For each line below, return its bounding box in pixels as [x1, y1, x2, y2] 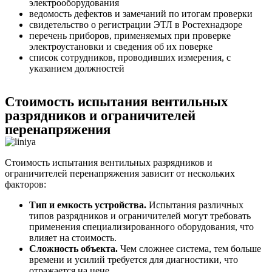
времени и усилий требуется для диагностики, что [29, 254, 238, 265]
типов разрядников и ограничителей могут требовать [29, 210, 251, 221]
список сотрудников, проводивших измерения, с [29, 52, 231, 63]
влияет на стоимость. [29, 232, 117, 243]
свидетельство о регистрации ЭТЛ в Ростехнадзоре [29, 19, 242, 30]
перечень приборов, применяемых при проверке [29, 30, 231, 41]
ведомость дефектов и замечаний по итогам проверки [29, 8, 253, 19]
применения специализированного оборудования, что [29, 221, 254, 232]
